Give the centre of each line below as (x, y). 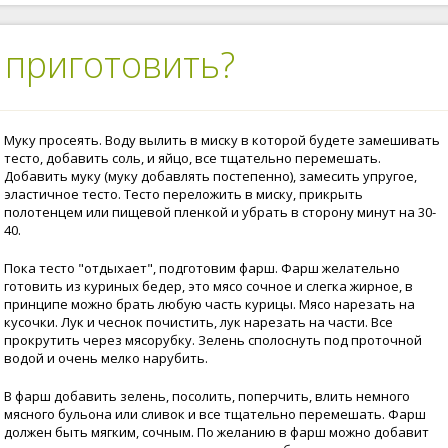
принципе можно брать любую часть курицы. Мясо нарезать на (209, 304)
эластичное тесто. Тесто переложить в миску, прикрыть (183, 194)
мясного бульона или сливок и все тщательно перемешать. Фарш (215, 414)
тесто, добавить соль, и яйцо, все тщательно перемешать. (192, 158)
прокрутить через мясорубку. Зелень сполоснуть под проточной (213, 340)
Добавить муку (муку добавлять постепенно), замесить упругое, (210, 176)
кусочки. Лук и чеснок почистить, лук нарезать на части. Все (198, 322)
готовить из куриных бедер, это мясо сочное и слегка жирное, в (208, 286)
